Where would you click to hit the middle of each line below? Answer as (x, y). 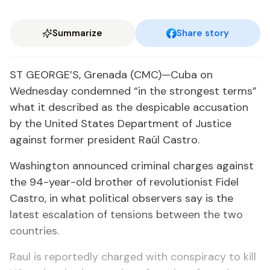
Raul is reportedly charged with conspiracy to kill (133, 257)
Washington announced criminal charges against (132, 166)
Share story (203, 33)
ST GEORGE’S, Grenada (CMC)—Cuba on (111, 75)
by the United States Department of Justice (121, 124)
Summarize (77, 33)
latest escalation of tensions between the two (126, 215)
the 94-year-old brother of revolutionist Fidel (124, 182)
